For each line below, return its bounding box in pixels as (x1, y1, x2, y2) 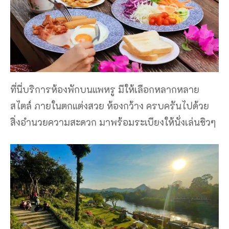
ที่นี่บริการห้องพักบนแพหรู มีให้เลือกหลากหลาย (10, 83, 199, 96)
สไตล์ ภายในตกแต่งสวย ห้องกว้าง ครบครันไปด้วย (10, 99, 209, 112)
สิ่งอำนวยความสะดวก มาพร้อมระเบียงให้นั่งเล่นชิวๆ (10, 116, 216, 128)
